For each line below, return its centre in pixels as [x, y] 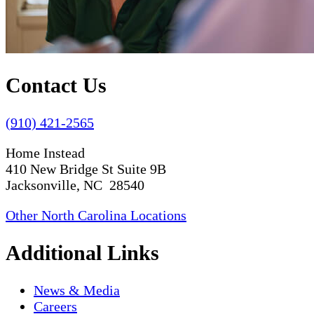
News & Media [77, 291]
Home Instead [45, 153]
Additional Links [82, 253]
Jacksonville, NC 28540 [75, 185]
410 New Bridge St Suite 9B [86, 169]
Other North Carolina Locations [96, 216]
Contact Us [56, 86]
